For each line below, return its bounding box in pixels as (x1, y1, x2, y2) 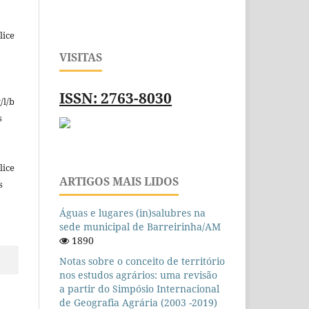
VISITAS (59, 50, 102, 66)
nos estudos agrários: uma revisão (59, 268, 217, 281)
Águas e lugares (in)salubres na (59, 206, 206, 219)
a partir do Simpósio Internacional (59, 281, 219, 295)
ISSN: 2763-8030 (59, 88, 172, 108)
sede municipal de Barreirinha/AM (59, 219, 221, 233)
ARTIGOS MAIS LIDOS (59, 173, 179, 189)
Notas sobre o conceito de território (59, 254, 225, 268)
